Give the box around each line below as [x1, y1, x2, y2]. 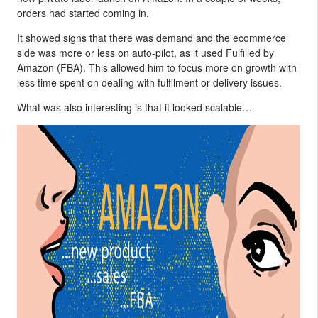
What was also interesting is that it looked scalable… [17, 100, 252, 114]
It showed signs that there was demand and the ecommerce [17, 31, 286, 45]
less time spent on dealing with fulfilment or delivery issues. [17, 75, 282, 89]
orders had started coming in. [17, 6, 149, 20]
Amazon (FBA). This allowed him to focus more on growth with [17, 60, 297, 75]
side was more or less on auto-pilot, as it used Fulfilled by [17, 45, 274, 60]
